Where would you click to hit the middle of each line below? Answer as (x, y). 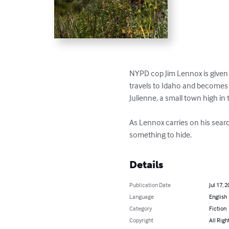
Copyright (142, 220)
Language (142, 196)
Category (141, 208)
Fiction (217, 208)
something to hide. (161, 134)
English (218, 196)
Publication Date (150, 185)
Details (146, 164)
